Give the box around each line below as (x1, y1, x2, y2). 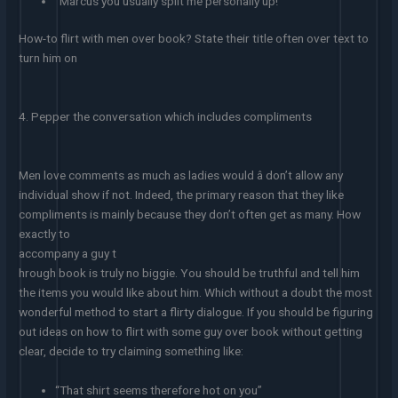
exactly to (19, 227, 71, 242)
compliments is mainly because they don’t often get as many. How (19, 207, 362, 222)
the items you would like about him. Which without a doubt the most (19, 285, 373, 300)
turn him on (19, 51, 78, 66)
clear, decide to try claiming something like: (19, 344, 244, 359)
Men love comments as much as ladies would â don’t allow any (19, 168, 344, 183)
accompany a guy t (19, 246, 117, 261)
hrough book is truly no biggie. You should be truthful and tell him (19, 266, 361, 281)
